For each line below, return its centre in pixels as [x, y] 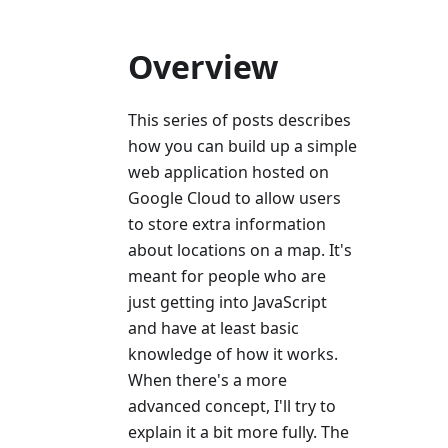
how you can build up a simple [242, 145]
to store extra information [227, 223]
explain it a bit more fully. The [238, 431]
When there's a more [207, 379]
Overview [203, 66]
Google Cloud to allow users [234, 197]
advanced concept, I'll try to [232, 405]
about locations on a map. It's [240, 249]
